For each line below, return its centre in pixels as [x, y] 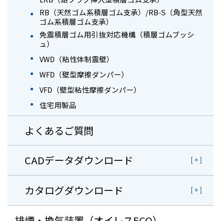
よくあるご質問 [59, 130]
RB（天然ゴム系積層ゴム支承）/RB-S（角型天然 [121, 12]
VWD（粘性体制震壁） [77, 59]
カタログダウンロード [74, 190]
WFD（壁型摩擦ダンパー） [84, 74]
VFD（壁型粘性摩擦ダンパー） [90, 90]
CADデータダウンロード [79, 160]
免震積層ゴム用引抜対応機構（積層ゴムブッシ [117, 35]
